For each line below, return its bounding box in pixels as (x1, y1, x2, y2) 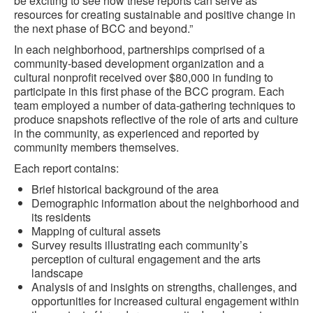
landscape (31, 265, 83, 281)
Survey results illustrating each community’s (31, 237, 248, 253)
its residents (31, 209, 91, 225)
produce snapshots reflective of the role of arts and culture (14, 111, 298, 127)
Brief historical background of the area (31, 181, 219, 197)
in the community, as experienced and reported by (14, 125, 259, 141)
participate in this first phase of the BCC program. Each (14, 83, 284, 99)
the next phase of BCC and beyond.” (14, 20, 193, 36)
